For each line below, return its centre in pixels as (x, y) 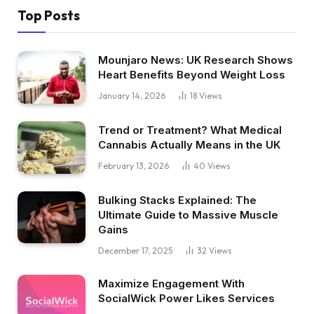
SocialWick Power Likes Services (186, 298)
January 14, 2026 (132, 96)
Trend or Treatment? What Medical (190, 130)
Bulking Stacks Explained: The (177, 200)
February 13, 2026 (134, 166)
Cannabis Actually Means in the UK (189, 145)
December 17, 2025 (135, 250)
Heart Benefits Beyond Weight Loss (192, 75)
